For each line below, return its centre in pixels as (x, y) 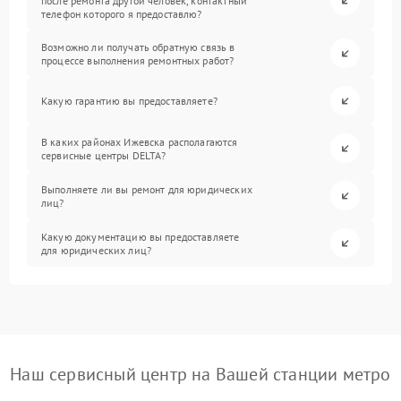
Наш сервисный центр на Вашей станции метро (200, 374)
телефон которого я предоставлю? (122, 14)
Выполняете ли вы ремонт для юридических (147, 189)
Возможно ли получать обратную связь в (138, 47)
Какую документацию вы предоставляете (141, 236)
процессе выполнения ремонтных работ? (138, 60)
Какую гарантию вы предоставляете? (129, 101)
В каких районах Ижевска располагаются (140, 141)
